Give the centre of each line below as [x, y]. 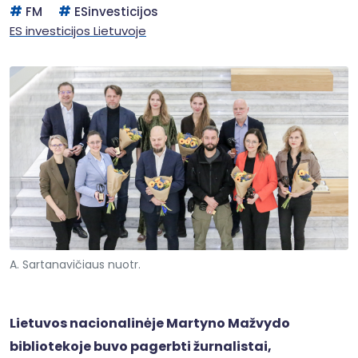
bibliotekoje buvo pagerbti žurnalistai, [141, 346]
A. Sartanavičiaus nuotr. [75, 264]
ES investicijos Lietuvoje [78, 31]
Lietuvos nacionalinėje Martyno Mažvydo [150, 323]
